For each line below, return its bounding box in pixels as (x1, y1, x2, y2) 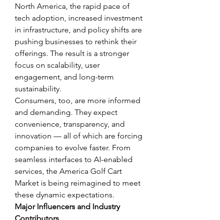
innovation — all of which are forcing (15, 131, 142, 140)
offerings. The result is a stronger (15, 49, 129, 58)
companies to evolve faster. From (15, 143, 131, 152)
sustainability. (15, 84, 61, 93)
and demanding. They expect (15, 108, 117, 117)
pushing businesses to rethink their (15, 37, 137, 46)
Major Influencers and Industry (15, 202, 120, 211)
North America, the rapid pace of (15, 1, 130, 11)
